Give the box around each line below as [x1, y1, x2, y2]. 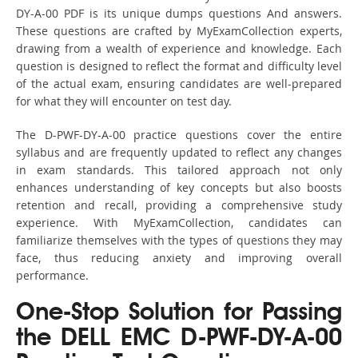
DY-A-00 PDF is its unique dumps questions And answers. [16, 6, 342, 22]
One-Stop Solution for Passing [16, 301, 342, 326]
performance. [16, 268, 89, 284]
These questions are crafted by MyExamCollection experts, [16, 23, 342, 39]
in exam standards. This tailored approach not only [16, 162, 342, 178]
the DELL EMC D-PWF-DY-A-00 [16, 327, 342, 352]
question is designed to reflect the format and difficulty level [16, 58, 342, 74]
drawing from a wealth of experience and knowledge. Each [16, 41, 342, 57]
